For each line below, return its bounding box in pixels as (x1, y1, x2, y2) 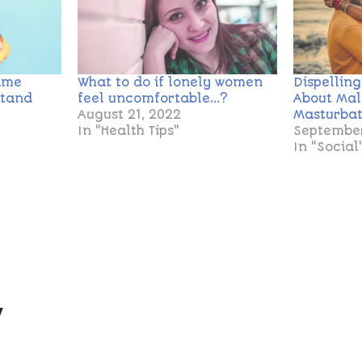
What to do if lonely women (78, 75, 263, 90)
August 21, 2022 (78, 107, 182, 123)
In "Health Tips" (78, 124, 180, 139)
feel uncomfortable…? (78, 91, 229, 107)
